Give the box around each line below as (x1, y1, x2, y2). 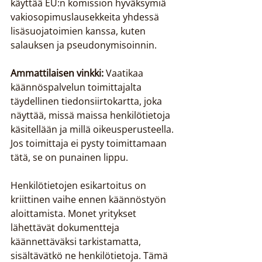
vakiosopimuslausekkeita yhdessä (11, 11, 161, 23)
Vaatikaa (104, 67, 146, 80)
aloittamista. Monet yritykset (11, 207, 139, 220)
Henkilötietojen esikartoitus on (11, 179, 149, 192)
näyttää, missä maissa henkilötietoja (11, 109, 173, 122)
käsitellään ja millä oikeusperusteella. (11, 123, 176, 136)
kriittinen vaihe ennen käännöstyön (11, 193, 168, 206)
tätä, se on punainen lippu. (11, 151, 128, 164)
